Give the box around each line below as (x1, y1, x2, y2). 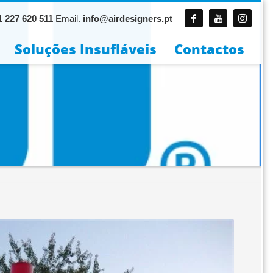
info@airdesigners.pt (83, 13, 172, 24)
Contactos (174, 40, 244, 58)
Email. (53, 13, 83, 24)
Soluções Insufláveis (14, 40, 157, 58)
